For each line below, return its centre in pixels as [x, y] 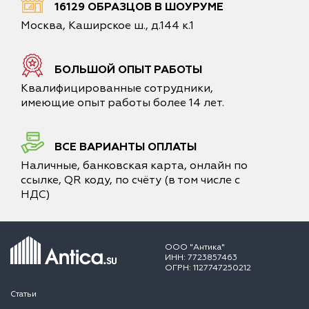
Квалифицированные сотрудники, [117, 89]
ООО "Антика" [195, 248]
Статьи [23, 295]
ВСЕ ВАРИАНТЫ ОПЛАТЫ [126, 147]
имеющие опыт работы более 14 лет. [122, 103]
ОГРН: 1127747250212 [208, 268]
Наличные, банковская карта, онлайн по [134, 166]
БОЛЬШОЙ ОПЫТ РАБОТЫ [128, 70]
